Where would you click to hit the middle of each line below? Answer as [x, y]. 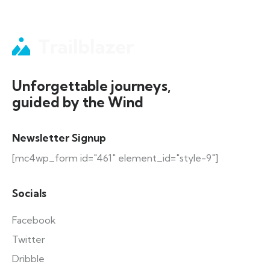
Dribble [28, 259]
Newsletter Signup [59, 138]
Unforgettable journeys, [91, 86]
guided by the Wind [78, 102]
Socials [29, 193]
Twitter [29, 239]
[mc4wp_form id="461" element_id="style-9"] [115, 158]
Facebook [34, 220]
